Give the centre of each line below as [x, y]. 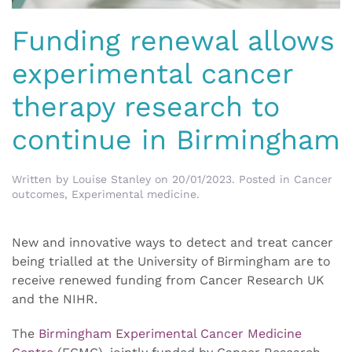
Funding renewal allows [173, 41]
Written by [42, 180]
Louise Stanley [112, 180]
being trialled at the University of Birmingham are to [171, 262]
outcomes [38, 194]
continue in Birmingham [176, 140]
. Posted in [263, 180]
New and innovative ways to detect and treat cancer [172, 243]
